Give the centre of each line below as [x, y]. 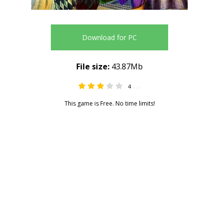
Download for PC [109, 37]
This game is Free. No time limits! [109, 103]
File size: [93, 66]
